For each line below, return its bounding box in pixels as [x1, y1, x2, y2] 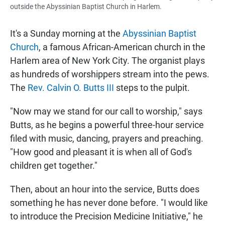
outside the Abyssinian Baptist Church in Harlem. [10, 3, 162, 11]
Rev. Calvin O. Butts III [28, 82, 114, 93]
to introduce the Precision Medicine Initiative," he [10, 211, 203, 222]
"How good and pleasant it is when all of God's [10, 147, 192, 158]
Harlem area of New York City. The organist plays [10, 55, 205, 66]
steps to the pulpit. [114, 82, 190, 93]
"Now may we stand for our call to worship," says [10, 106, 202, 117]
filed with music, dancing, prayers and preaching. [10, 133, 203, 144]
